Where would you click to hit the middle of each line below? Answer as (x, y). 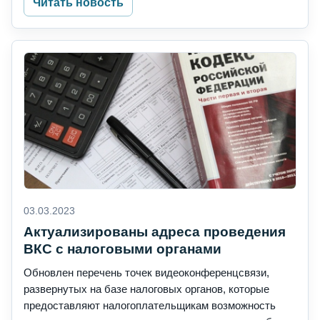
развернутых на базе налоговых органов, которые (146, 289)
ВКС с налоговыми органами (122, 249)
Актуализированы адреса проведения (155, 232)
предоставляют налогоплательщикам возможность (150, 306)
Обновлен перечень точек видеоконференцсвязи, (146, 273)
